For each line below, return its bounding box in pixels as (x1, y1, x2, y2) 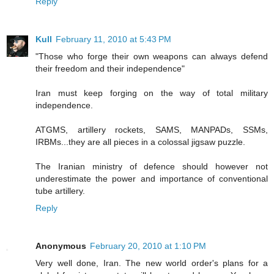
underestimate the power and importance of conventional (35, 173, 268, 183)
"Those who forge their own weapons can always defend (35, 51, 268, 61)
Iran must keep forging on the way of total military (35, 87, 268, 98)
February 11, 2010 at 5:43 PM (56, 34, 171, 44)
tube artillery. (35, 185, 85, 196)
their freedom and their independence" (35, 63, 185, 73)
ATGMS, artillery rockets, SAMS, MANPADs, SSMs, (35, 124, 268, 135)
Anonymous (35, 240, 86, 251)
